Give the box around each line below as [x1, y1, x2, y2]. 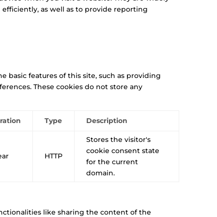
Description [86, 116, 128, 125]
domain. [86, 168, 115, 177]
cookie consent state [86, 146, 160, 155]
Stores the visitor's [86, 135, 151, 144]
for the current [86, 157, 139, 166]
